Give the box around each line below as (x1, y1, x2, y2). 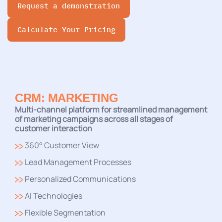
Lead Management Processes (23, 157, 131, 168)
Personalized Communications (23, 173, 136, 185)
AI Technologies (23, 190, 82, 202)
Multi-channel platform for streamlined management (15, 104, 207, 115)
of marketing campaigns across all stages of (15, 113, 173, 125)
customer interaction (15, 123, 92, 134)
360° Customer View (23, 140, 99, 151)
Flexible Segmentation (23, 207, 106, 219)
